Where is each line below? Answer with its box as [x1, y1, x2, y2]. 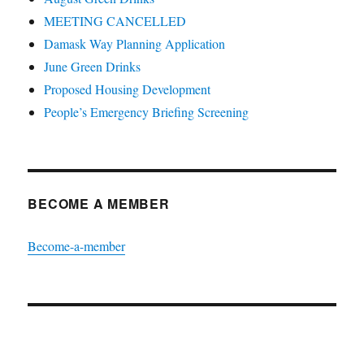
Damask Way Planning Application [44, 34, 226, 52]
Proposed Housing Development [44, 80, 211, 97]
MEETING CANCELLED [44, 11, 187, 29]
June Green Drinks [44, 57, 141, 75]
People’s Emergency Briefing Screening [44, 102, 249, 120]
